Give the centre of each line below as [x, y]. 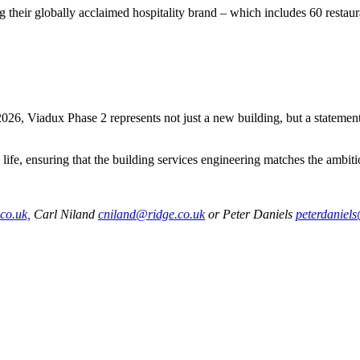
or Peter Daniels [250, 214]
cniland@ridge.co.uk [151, 214]
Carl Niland [64, 214]
